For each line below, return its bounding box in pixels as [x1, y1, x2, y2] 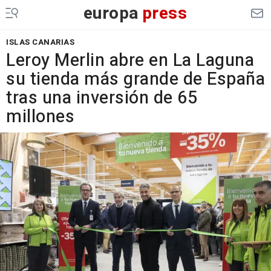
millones [6, 104, 74, 129]
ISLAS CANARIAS [6, 36, 74, 48]
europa [83, 1, 139, 26]
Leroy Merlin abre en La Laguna [6, 48, 254, 73]
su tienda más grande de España [6, 67, 265, 92]
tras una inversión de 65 [6, 85, 197, 111]
